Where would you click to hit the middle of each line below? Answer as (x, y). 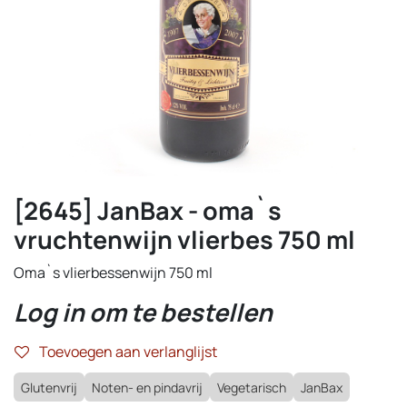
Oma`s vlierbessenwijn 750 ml (113, 273)
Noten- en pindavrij (147, 387)
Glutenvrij (49, 387)
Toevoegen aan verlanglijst (128, 352)
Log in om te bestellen (143, 312)
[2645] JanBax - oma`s (148, 210)
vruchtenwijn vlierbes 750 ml (184, 239)
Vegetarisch (252, 387)
